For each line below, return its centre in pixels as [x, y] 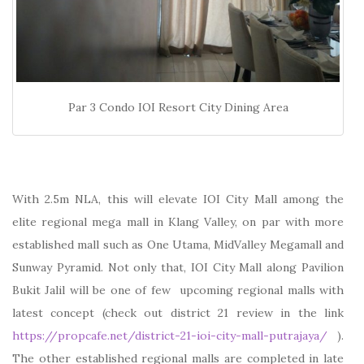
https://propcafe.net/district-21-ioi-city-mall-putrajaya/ [170, 335]
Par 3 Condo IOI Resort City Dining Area [178, 107]
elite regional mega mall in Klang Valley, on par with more [178, 221]
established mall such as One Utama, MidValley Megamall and [178, 244]
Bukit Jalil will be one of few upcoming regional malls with [178, 290]
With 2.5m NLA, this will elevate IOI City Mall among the [178, 199]
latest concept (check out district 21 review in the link [178, 312]
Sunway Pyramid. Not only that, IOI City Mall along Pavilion [178, 267]
